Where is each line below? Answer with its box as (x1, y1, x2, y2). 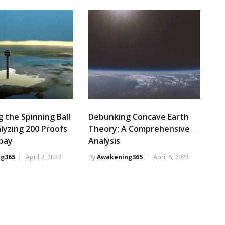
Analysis (88, 135, 120, 147)
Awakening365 (96, 153, 143, 162)
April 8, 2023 (153, 153, 189, 162)
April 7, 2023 (26, 153, 62, 162)
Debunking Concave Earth (88, 111, 189, 123)
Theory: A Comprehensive (88, 123, 190, 135)
